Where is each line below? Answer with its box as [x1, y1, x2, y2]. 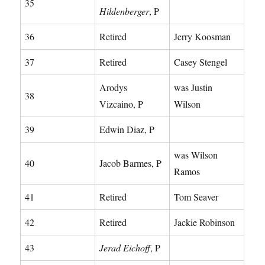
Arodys [99, 80, 128, 93]
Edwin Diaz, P [99, 122, 155, 135]
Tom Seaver [174, 190, 219, 203]
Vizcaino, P [99, 97, 144, 110]
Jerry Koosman [174, 30, 231, 43]
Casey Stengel [174, 55, 228, 68]
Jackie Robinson [174, 215, 235, 228]
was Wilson [174, 148, 218, 161]
